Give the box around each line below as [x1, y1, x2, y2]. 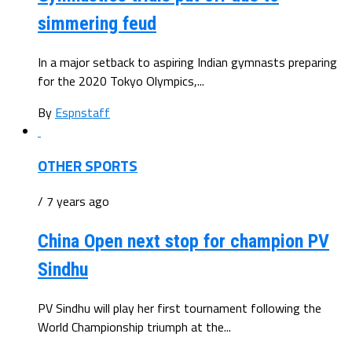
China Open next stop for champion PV [38, 230, 329, 252]
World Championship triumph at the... [38, 317, 231, 336]
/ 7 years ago [38, 192, 109, 211]
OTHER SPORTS [38, 155, 137, 178]
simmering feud [38, 12, 156, 35]
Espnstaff [55, 102, 110, 122]
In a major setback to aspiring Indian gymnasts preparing [38, 52, 337, 71]
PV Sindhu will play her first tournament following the [38, 298, 321, 317]
